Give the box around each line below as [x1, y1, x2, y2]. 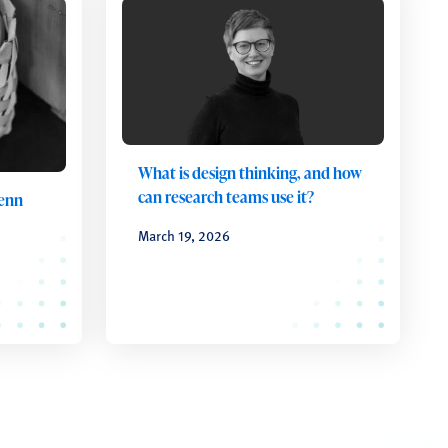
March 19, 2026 [138, 224, 230, 245]
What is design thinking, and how [138, 161, 362, 184]
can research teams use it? [138, 185, 314, 208]
